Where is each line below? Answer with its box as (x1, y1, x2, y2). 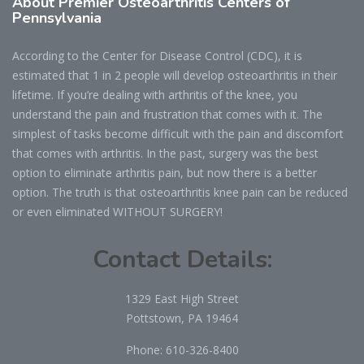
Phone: (125, 341, 166, 357)
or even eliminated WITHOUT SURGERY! (12, 203, 223, 219)
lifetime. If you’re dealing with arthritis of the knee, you (12, 86, 297, 102)
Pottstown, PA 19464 (126, 310, 238, 326)
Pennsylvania (12, 7, 102, 28)
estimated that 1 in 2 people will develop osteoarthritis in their (12, 67, 337, 83)
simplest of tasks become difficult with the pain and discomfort (12, 125, 344, 141)
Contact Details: (92, 242, 272, 276)
